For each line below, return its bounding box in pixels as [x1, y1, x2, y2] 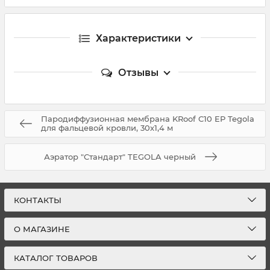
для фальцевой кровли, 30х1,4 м [41, 123, 173, 133]
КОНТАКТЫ [14, 195, 61, 205]
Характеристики [95, 32, 181, 44]
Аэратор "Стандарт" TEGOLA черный [44, 151, 196, 162]
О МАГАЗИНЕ [14, 224, 70, 234]
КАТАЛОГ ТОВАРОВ [14, 253, 98, 263]
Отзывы [118, 66, 159, 78]
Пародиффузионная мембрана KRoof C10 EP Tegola [41, 114, 254, 124]
